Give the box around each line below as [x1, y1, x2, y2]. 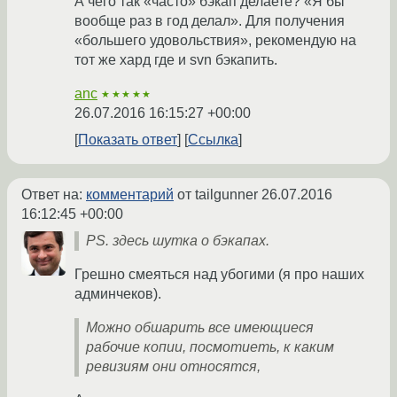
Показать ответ [78, 132, 177, 148]
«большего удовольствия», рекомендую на [74, 33, 356, 49]
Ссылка [188, 132, 238, 148]
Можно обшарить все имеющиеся [86, 320, 314, 336]
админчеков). [74, 286, 161, 302]
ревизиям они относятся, [86, 359, 261, 375]
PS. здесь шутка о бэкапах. [86, 233, 269, 249]
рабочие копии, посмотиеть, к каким [86, 339, 334, 355]
